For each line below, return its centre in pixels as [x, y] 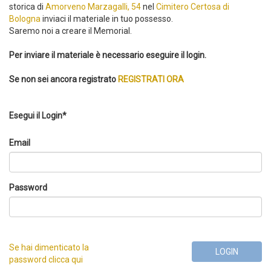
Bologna [25, 19]
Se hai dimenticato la [49, 247]
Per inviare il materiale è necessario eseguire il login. [108, 55]
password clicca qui [46, 260]
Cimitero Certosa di [193, 7]
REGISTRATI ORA [151, 79]
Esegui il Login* [38, 116]
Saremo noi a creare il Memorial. [70, 31]
